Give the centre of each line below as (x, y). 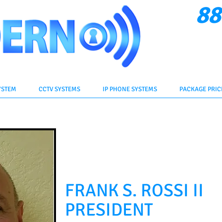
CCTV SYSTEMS (59, 89)
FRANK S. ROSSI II (134, 191)
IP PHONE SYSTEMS (130, 89)
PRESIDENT (109, 210)
